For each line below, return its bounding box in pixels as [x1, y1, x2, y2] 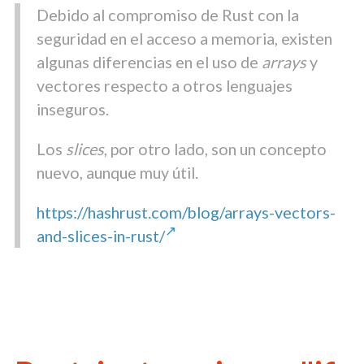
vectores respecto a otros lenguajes [36, 75, 292, 95]
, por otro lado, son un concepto [103, 138, 327, 158]
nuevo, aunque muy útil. [36, 162, 198, 182]
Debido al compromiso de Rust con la [36, 4, 299, 24]
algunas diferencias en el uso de [36, 51, 262, 71]
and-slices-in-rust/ [36, 225, 165, 245]
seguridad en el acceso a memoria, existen [36, 28, 332, 48]
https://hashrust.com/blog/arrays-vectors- [36, 201, 336, 222]
